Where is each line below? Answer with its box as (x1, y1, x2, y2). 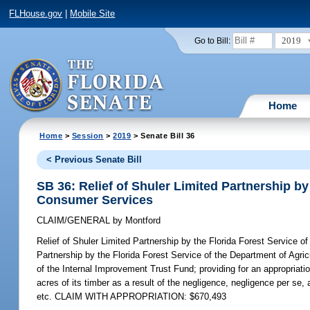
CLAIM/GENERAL (37, 215, 113, 226)
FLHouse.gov (9, 8, 63, 19)
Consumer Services (37, 192, 154, 207)
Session (71, 131, 104, 140)
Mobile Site (70, 8, 116, 19)
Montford (122, 215, 161, 226)
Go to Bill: (194, 36, 230, 45)
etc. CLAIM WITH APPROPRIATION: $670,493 (37, 291, 227, 302)
